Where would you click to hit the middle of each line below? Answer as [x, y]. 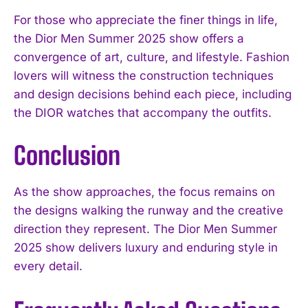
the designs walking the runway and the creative [148, 210]
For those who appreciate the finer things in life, [146, 20]
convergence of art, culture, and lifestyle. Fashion [152, 57]
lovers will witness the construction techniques [144, 75]
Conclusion [67, 155]
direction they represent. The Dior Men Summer [145, 229]
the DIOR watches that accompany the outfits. [143, 112]
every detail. [48, 266]
